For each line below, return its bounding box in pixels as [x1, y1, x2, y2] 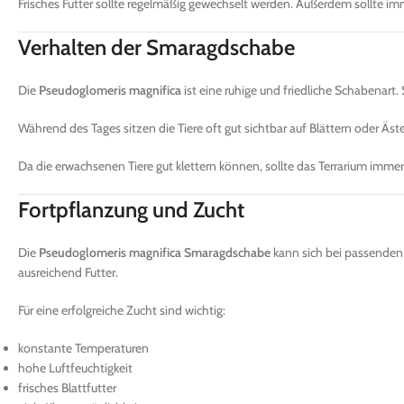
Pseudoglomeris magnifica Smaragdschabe [39, 243, 271, 261]
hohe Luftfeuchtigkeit [18, 359, 133, 376]
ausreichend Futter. [18, 263, 118, 280]
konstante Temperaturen [18, 339, 149, 356]
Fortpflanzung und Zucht [18, 196, 244, 223]
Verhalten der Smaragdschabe [18, 33, 295, 60]
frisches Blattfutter [18, 379, 116, 396]
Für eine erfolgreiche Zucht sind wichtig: [18, 301, 225, 318]
